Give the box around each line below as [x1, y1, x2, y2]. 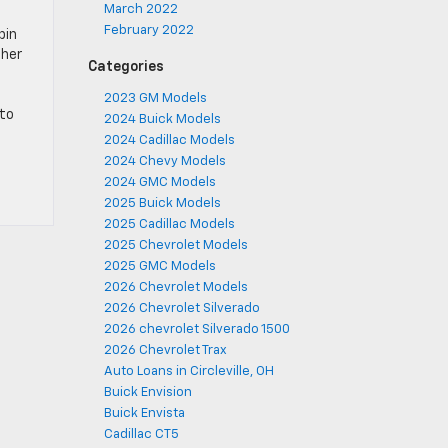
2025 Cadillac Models [103, 218, 235, 231]
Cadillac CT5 [103, 428, 179, 441]
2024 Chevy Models [103, 155, 226, 168]
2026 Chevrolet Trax [103, 344, 227, 357]
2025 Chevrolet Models [103, 239, 248, 252]
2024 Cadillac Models [103, 134, 235, 147]
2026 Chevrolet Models [103, 281, 248, 294]
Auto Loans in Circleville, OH [103, 365, 274, 378]
